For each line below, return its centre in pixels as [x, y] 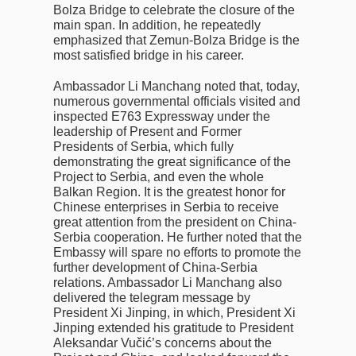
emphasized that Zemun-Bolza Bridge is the [177, 40]
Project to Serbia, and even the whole [159, 176]
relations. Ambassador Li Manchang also [168, 282]
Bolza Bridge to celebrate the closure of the [174, 10]
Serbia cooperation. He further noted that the [178, 237]
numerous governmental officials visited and [177, 101]
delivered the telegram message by [152, 297]
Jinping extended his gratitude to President [174, 327]
